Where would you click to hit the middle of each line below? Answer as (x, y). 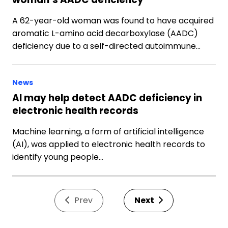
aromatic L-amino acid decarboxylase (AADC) (105, 33)
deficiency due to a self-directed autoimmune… (106, 46)
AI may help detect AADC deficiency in (107, 98)
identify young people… (58, 157)
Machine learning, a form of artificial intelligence (108, 132)
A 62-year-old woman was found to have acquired (113, 21)
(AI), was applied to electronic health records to (109, 144)
